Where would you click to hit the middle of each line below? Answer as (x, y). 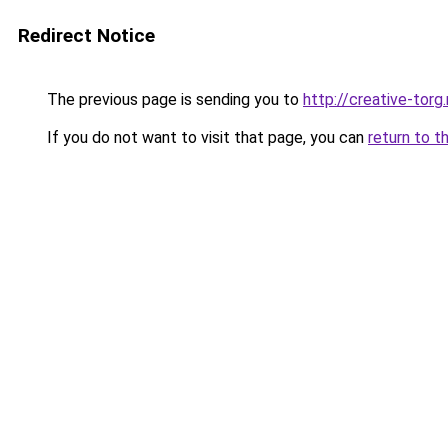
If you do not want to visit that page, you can (205, 137)
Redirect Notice (86, 35)
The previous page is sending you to (173, 99)
